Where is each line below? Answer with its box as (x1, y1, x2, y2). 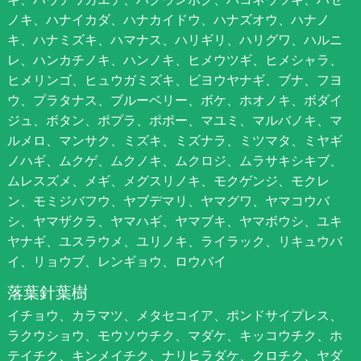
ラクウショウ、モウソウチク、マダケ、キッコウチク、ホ (6, 326, 342, 345)
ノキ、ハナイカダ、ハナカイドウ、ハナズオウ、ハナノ (6, 10, 330, 29)
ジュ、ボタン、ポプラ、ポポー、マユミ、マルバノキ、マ (6, 111, 342, 130)
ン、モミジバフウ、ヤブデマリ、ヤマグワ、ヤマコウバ (6, 192, 330, 210)
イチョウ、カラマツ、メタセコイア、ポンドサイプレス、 (6, 306, 342, 325)
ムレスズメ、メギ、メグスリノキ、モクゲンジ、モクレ (6, 172, 330, 190)
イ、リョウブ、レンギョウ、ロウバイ (6, 252, 226, 271)
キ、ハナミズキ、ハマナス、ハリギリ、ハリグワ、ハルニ (6, 31, 342, 49)
